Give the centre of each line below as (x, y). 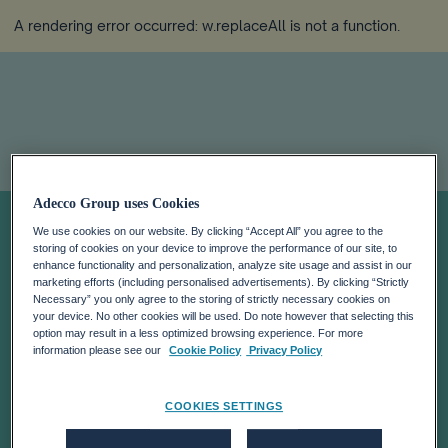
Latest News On (203, 286)
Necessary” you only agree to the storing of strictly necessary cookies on (212, 299)
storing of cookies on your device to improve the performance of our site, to (215, 248)
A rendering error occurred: (108, 25)
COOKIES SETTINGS (224, 406)
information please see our (99, 350)
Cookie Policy (205, 350)
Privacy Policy (284, 350)
